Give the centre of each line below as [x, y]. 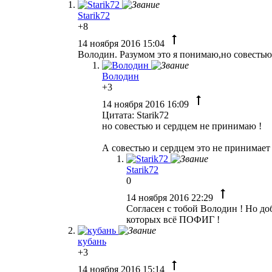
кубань [92, 241]
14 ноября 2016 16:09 [147, 104]
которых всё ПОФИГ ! [173, 219]
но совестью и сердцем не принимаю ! [182, 126]
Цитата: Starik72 [135, 115]
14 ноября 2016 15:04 [122, 43]
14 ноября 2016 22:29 [171, 197]
